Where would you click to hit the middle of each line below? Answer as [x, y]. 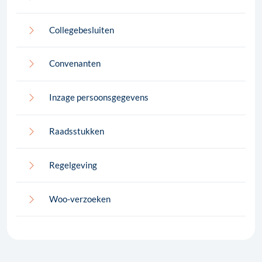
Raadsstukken [77, 131]
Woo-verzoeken [80, 199]
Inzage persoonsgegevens [99, 97]
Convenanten [75, 63]
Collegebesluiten [82, 30]
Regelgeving [73, 165]
